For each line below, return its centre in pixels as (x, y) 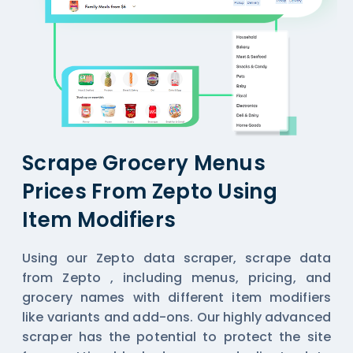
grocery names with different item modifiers (176, 298)
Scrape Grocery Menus (144, 163)
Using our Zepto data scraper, (134, 258)
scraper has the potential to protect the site (176, 337)
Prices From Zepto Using (150, 192)
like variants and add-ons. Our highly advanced (176, 318)
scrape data (288, 258)
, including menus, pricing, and (221, 278)
